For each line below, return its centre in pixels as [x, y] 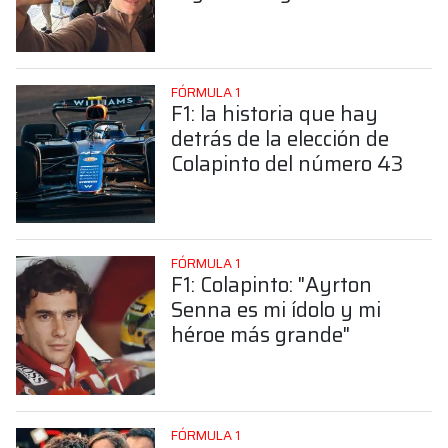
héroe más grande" [260, 335]
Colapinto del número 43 [286, 163]
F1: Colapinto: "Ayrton [271, 285]
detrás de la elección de [279, 138]
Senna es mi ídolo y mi [275, 310]
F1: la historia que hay [274, 113]
